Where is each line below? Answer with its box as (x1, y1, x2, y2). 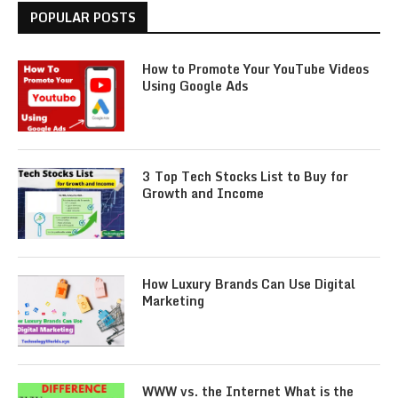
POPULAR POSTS (30, 7, 136, 28)
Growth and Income (142, 183, 264, 203)
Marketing (142, 291, 204, 311)
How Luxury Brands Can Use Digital (142, 274, 355, 294)
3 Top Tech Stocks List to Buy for (142, 166, 348, 187)
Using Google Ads (142, 76, 248, 96)
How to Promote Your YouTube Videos (142, 59, 369, 79)
